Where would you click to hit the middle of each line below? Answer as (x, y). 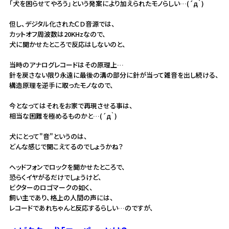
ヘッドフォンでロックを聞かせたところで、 (67, 167)
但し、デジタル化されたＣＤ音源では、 (62, 24)
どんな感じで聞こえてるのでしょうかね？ (66, 146)
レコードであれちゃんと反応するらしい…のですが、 (81, 208)
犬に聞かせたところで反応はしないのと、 (67, 44)
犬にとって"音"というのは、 (48, 136)
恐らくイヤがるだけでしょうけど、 (55, 177)
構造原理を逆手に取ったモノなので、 (61, 85)
